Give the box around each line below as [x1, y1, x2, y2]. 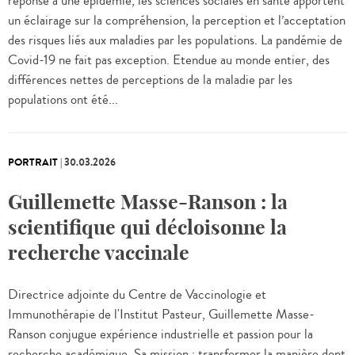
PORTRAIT [8, 155, 58, 170]
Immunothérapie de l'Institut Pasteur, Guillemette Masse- [8, 305, 315, 325]
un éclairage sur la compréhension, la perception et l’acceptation [8, 11, 345, 31]
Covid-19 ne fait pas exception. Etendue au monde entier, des [8, 51, 330, 71]
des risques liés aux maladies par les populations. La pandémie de [8, 31, 342, 51]
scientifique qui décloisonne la [8, 215, 287, 241]
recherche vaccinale [8, 240, 189, 266]
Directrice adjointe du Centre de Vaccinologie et [8, 285, 266, 305]
